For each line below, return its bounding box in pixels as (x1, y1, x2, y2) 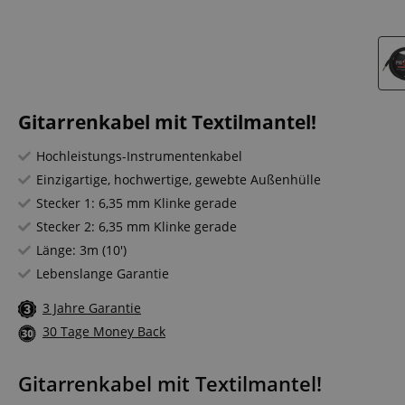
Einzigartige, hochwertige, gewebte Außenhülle (36, 171, 321, 188)
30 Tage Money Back (42, 323, 165, 341)
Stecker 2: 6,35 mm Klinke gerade (36, 218, 237, 235)
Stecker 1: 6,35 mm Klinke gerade (36, 194, 237, 212)
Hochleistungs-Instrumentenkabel (36, 147, 242, 165)
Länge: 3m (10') (36, 241, 127, 259)
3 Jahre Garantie (42, 299, 141, 316)
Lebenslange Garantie (36, 265, 169, 282)
